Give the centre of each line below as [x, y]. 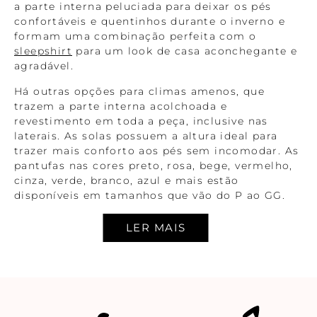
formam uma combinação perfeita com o [136, 36]
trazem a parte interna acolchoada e [121, 106]
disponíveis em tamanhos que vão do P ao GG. [150, 195]
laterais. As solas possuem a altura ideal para [146, 136]
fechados [42, 260]
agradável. [44, 66]
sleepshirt [44, 51]
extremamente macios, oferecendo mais [132, 304]
